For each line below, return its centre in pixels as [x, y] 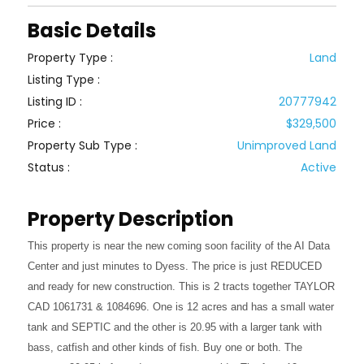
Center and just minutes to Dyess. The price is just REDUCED [175, 266]
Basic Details [92, 30]
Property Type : [71, 58]
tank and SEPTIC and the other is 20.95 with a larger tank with [175, 327]
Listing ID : [55, 102]
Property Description [131, 219]
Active [318, 167]
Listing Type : [64, 80]
